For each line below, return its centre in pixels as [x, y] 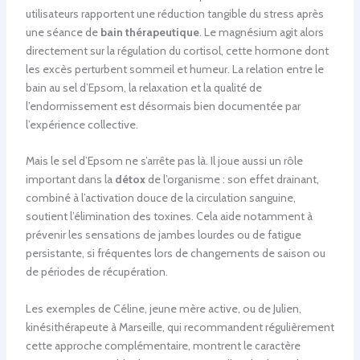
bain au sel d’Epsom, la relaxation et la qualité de [143, 87]
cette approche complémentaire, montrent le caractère [163, 345]
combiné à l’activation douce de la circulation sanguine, [160, 198]
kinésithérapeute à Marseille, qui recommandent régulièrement [180, 327]
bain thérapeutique [149, 32]
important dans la [70, 180]
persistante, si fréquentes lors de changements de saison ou [175, 254]
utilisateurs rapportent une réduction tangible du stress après [174, 13]
